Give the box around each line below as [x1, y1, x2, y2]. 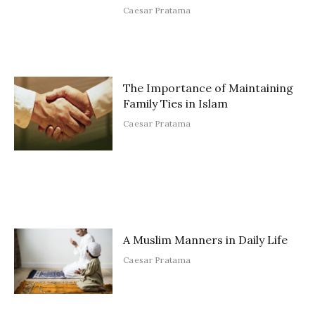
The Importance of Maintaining [123, 80, 293, 95]
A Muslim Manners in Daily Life [123, 232, 288, 247]
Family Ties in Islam [123, 96, 228, 110]
